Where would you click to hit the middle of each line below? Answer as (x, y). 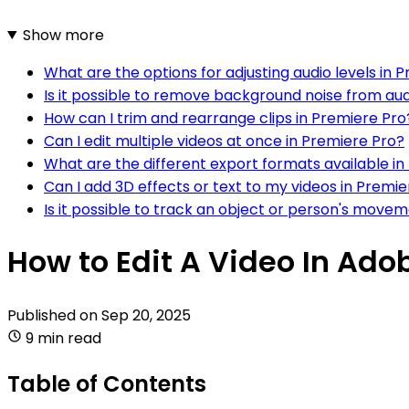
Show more (63, 35)
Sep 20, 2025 (146, 315)
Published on (54, 315)
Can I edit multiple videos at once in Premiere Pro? (224, 141)
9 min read (63, 338)
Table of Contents (107, 383)
